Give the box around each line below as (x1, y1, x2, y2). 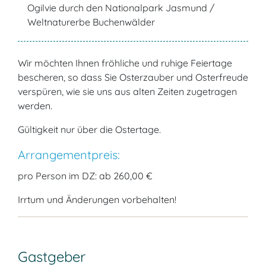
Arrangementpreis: (18, 147, 120, 162)
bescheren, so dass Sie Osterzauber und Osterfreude (18, 71, 248, 83)
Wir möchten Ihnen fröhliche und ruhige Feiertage (18, 57, 232, 69)
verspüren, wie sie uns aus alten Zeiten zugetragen (18, 85, 237, 97)
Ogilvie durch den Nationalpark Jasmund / (27, 2, 214, 14)
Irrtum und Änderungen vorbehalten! (18, 194, 176, 205)
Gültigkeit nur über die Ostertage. (18, 123, 161, 135)
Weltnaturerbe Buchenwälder (27, 16, 155, 28)
